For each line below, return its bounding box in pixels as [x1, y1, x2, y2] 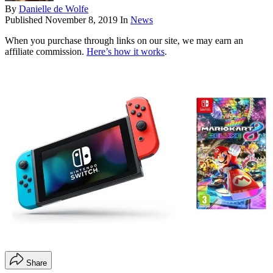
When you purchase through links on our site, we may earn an [5, 35, 243, 46]
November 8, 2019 [45, 14, 118, 25]
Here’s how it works [87, 46, 165, 57]
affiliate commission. [5, 46, 87, 57]
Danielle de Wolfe [19, 3, 88, 14]
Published [5, 14, 45, 25]
